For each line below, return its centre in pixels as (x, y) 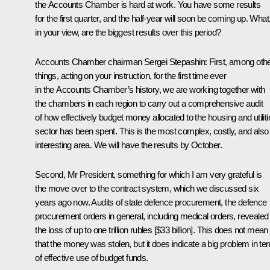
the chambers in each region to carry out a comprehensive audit (149, 103)
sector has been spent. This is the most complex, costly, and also (152, 131)
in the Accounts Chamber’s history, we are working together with (150, 89)
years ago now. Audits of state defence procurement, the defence (151, 202)
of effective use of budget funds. (93, 257)
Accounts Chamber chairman (89, 61)
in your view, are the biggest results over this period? (128, 32)
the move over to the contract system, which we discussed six (147, 188)
